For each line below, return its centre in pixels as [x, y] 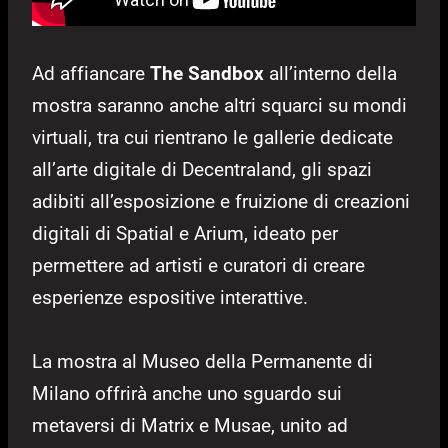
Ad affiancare [91, 74]
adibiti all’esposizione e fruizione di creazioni [221, 202]
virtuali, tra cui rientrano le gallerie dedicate [212, 138]
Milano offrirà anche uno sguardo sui [187, 394]
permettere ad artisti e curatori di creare [198, 266]
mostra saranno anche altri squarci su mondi [219, 106]
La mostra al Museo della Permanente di [202, 362]
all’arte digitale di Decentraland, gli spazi [202, 170]
